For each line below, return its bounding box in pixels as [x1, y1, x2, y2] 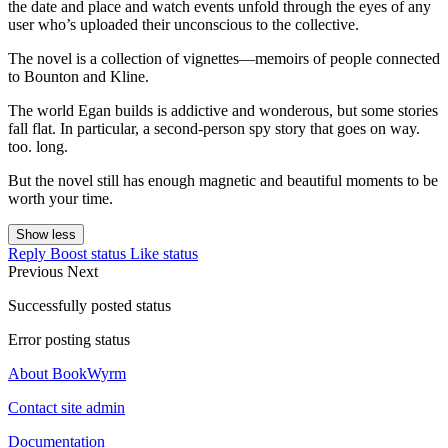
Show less [16, 227, 76, 243]
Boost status [50, 245, 126, 263]
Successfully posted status [8, 297, 171, 315]
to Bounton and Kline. [8, 68, 149, 86]
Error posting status [8, 331, 130, 349]
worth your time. [8, 190, 113, 208]
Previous [8, 263, 67, 281]
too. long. [8, 138, 68, 156]
